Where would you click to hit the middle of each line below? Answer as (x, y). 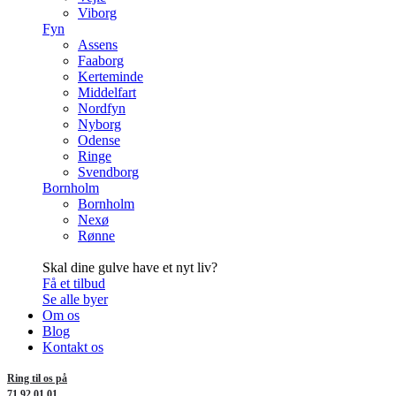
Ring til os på (37, 378)
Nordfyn (102, 108)
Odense (99, 140)
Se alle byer (75, 299)
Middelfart (107, 92)
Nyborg (99, 124)
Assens (98, 44)
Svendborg (108, 171)
